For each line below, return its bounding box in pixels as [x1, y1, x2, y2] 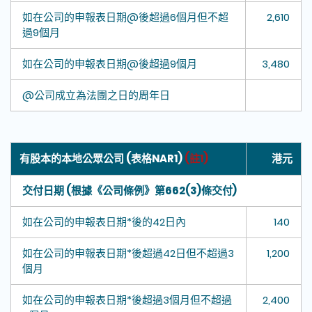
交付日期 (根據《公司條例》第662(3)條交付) [22, 183, 237, 198]
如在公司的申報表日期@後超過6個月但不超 [22, 10, 228, 25]
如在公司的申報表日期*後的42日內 [22, 214, 186, 230]
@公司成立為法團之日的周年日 [22, 88, 170, 103]
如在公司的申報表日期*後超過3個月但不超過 [22, 292, 232, 308]
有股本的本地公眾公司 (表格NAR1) [19, 151, 185, 166]
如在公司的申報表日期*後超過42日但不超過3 [22, 246, 234, 261]
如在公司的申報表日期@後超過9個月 [22, 56, 197, 72]
